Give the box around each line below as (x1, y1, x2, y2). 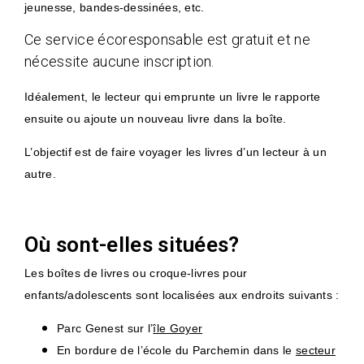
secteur (295, 344, 336, 357)
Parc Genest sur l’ (57, 322, 154, 336)
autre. (24, 167, 56, 181)
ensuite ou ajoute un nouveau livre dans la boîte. (24, 111, 287, 125)
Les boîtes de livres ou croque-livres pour (24, 266, 248, 279)
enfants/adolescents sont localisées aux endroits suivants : (24, 288, 340, 301)
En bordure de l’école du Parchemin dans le (57, 344, 296, 357)
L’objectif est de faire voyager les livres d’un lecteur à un (24, 145, 327, 159)
